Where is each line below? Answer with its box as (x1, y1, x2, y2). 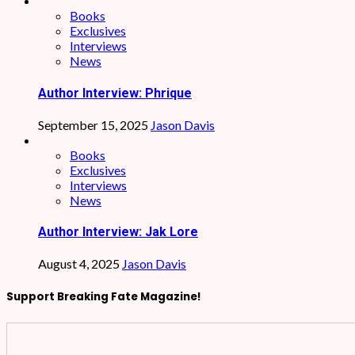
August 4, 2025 (38, 256, 122, 272)
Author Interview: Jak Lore (38, 224, 198, 240)
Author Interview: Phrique (38, 85, 192, 101)
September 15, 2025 (38, 116, 151, 132)
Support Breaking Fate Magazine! (6, 288, 201, 304)
